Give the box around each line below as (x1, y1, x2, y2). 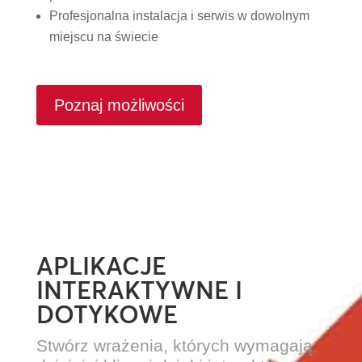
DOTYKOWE (36, 300, 178, 330)
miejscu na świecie (48, 30, 158, 44)
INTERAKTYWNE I (36, 276, 242, 306)
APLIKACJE (36, 251, 166, 282)
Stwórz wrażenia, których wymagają (36, 336, 313, 356)
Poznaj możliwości (53, 96, 184, 115)
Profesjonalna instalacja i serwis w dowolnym (48, 9, 309, 23)
